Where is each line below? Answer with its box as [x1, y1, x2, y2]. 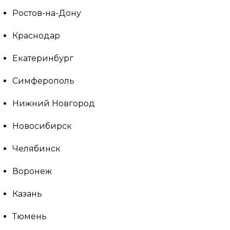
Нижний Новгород [12, 99, 95, 108]
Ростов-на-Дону [12, 8, 81, 18]
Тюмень [12, 212, 47, 221]
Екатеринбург [12, 53, 73, 63]
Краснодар [12, 31, 60, 41]
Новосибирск [12, 121, 72, 131]
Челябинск [12, 144, 61, 154]
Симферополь [12, 76, 74, 86]
